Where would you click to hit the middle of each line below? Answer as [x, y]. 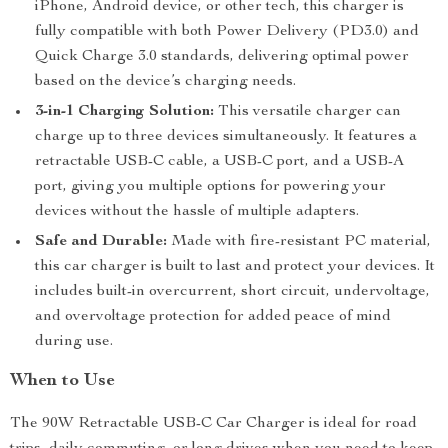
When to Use [62, 381]
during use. [74, 342]
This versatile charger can [307, 112]
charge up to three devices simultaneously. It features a [226, 137]
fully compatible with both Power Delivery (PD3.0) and [227, 32]
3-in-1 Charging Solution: [124, 112]
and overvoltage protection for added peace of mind [213, 317]
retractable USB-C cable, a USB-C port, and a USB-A [219, 162]
